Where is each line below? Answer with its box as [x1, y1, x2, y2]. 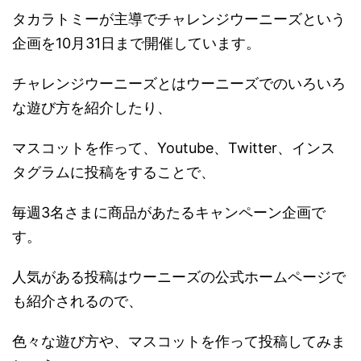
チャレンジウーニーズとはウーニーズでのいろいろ [12, 74, 346, 92]
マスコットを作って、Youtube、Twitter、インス [12, 139, 335, 156]
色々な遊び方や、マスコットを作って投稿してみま [12, 332, 346, 350]
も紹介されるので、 [12, 292, 143, 309]
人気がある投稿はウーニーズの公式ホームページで [12, 268, 346, 285]
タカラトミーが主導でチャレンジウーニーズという [12, 10, 346, 27]
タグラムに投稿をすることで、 [12, 163, 215, 180]
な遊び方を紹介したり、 [12, 98, 172, 116]
